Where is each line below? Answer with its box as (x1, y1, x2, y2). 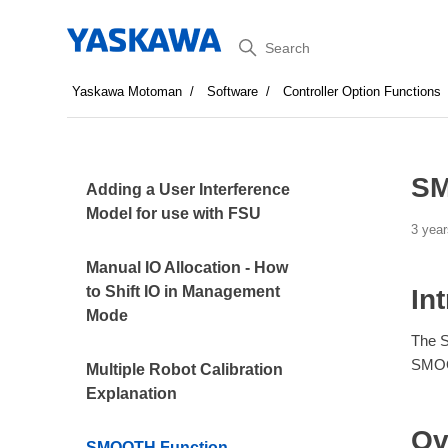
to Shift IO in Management (86, 283, 281, 300)
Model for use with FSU (86, 205, 262, 222)
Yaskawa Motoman (72, 84, 183, 99)
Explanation (86, 385, 178, 402)
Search (223, 31, 293, 56)
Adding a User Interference (86, 181, 291, 198)
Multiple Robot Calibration (86, 361, 284, 378)
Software (207, 84, 259, 99)
